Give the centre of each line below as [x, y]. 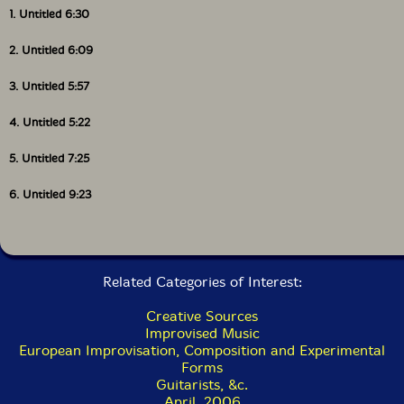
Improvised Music [202, 333]
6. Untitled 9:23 [50, 194]
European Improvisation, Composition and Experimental [202, 350]
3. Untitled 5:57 [49, 86]
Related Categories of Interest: [202, 281]
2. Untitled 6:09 [51, 50]
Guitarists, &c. [202, 384]
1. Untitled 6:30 [49, 14]
